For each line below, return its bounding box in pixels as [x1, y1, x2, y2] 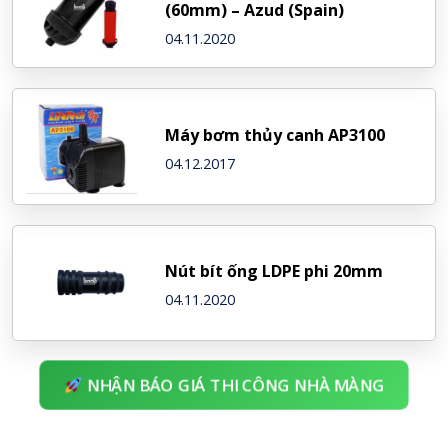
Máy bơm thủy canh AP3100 [164, 123, 385, 146]
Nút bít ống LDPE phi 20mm [164, 260, 383, 283]
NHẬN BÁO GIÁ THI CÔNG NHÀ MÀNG [77, 373, 390, 397]
